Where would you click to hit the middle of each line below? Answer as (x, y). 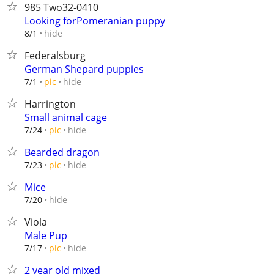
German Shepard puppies (84, 69)
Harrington (50, 104)
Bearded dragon (62, 152)
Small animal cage (66, 117)
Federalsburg (55, 56)
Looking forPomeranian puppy (95, 21)
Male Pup (46, 235)
